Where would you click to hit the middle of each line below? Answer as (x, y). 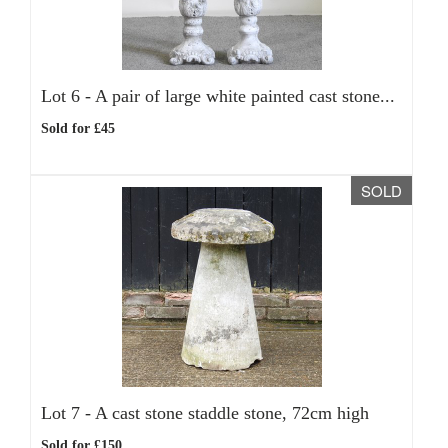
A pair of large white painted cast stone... (245, 96)
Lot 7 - (68, 413)
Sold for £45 (78, 128)
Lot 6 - (68, 96)
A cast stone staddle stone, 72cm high (232, 413)
